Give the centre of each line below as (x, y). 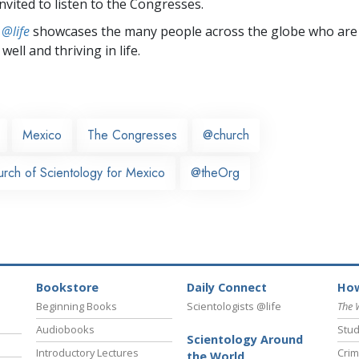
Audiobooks (65, 330)
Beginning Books (77, 307)
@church (226, 135)
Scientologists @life (234, 307)
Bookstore (67, 288)
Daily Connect (227, 288)
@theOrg (215, 172)
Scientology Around (245, 340)
